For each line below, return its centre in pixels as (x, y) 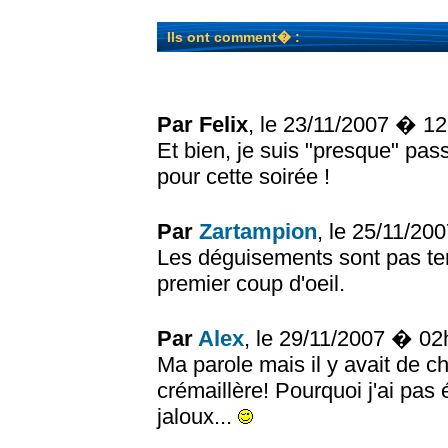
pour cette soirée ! (243, 176)
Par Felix (202, 124)
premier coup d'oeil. (251, 283)
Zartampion (258, 231)
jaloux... (197, 416)
